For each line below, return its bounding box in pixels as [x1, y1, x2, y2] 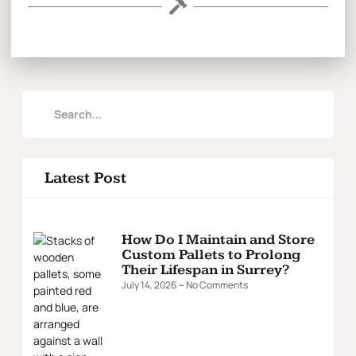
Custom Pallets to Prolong [122, 246, 300, 263]
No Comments [184, 277, 248, 292]
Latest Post [44, 168, 126, 188]
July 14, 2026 [122, 277, 178, 292]
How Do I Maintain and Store [122, 230, 315, 248]
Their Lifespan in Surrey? [122, 261, 289, 278]
